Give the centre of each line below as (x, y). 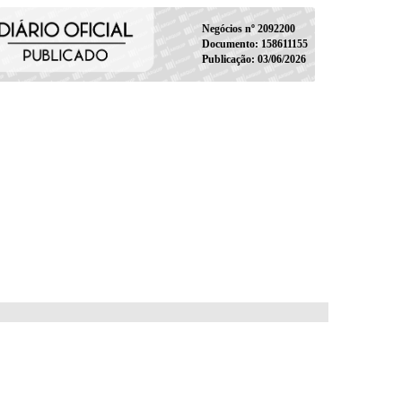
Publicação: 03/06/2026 (253, 59)
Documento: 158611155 (254, 44)
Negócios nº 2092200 (248, 28)
